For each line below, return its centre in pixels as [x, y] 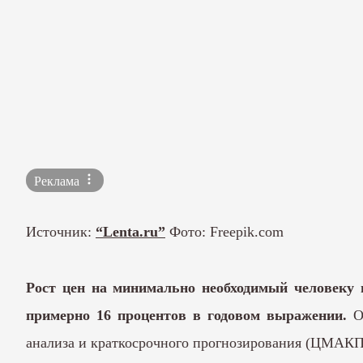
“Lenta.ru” [130, 232]
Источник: [61, 232]
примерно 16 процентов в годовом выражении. [190, 315]
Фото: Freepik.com [224, 232]
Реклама [58, 181]
